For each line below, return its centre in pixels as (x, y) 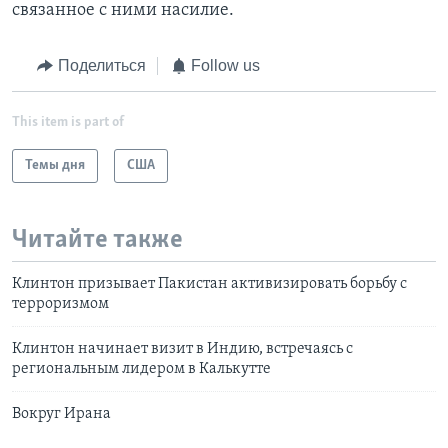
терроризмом (60, 304)
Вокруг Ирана (61, 414)
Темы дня (55, 165)
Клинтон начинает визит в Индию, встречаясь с (182, 349)
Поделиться (101, 66)
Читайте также (97, 240)
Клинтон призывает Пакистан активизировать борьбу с (209, 284)
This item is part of (68, 122)
